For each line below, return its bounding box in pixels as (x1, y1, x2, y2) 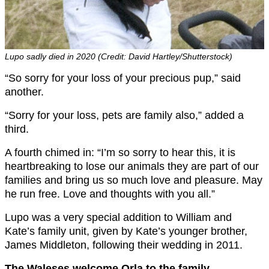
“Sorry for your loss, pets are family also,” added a (5, 109, 244, 121)
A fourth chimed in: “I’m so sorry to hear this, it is (5, 146, 235, 159)
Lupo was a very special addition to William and (5, 211, 232, 223)
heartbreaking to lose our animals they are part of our (5, 160, 259, 172)
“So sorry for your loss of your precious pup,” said (5, 71, 241, 84)
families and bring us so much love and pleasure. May (5, 174, 262, 186)
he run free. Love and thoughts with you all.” (5, 187, 215, 200)
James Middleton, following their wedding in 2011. (5, 238, 243, 251)
